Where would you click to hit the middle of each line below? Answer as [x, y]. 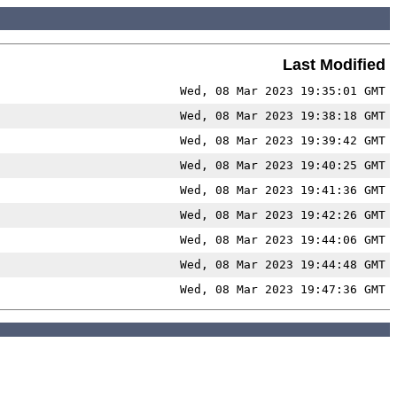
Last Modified [334, 64]
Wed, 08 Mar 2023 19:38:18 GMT [283, 115]
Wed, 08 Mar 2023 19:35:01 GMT [283, 90]
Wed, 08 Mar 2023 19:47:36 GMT [283, 289]
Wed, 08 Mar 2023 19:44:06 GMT [283, 239]
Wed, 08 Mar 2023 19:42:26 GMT [283, 214]
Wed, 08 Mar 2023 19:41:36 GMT [283, 190]
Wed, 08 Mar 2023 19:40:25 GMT [283, 165]
